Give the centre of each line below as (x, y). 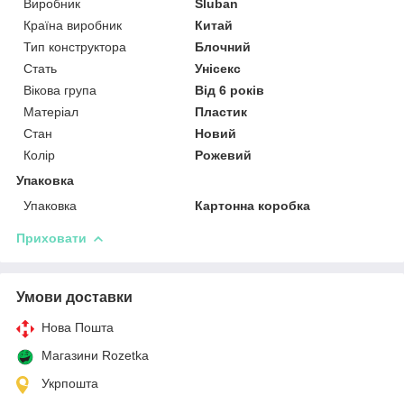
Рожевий (224, 155)
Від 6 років (230, 90)
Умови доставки (74, 297)
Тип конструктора (75, 46)
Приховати (51, 238)
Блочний (223, 46)
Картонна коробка (253, 205)
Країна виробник (73, 25)
